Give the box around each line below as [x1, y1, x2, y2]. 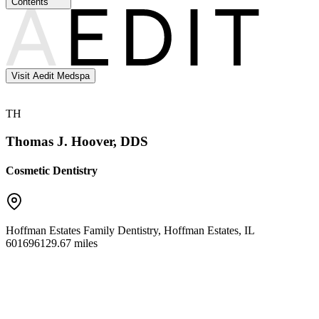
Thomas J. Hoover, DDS [6, 134, 148, 149]
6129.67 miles [34, 236, 98, 249]
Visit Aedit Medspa [11, 70, 90, 82]
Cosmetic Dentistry [6, 164, 98, 177]
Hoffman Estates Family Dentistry [6, 224, 158, 236]
